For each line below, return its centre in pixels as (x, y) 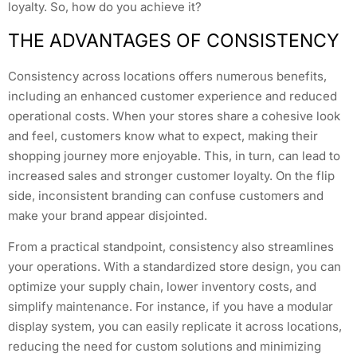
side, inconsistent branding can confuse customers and (166, 196)
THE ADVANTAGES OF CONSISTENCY (174, 41)
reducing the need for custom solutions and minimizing (165, 347)
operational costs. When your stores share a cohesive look (174, 116)
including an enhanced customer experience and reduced (173, 96)
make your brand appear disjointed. (108, 216)
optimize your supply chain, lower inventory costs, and (162, 287)
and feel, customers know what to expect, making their (163, 136)
